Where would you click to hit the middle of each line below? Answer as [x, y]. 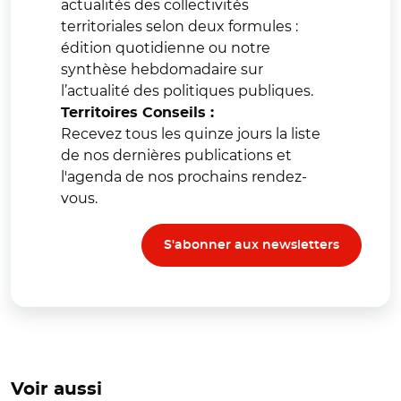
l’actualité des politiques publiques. [187, 90]
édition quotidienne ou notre [166, 47]
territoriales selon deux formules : [179, 26]
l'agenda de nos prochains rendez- [184, 176]
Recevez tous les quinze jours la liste [191, 133]
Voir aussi [56, 389]
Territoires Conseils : [137, 112]
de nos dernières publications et [176, 155]
